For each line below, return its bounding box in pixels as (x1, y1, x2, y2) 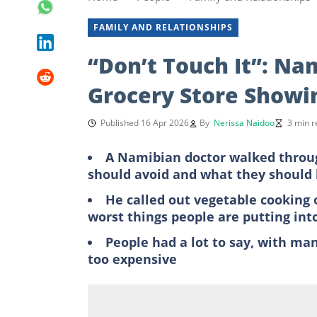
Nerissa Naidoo (214, 116, 275, 129)
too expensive (88, 250, 177, 267)
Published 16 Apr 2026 (100, 116, 189, 129)
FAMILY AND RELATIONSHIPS (93, 21, 233, 33)
